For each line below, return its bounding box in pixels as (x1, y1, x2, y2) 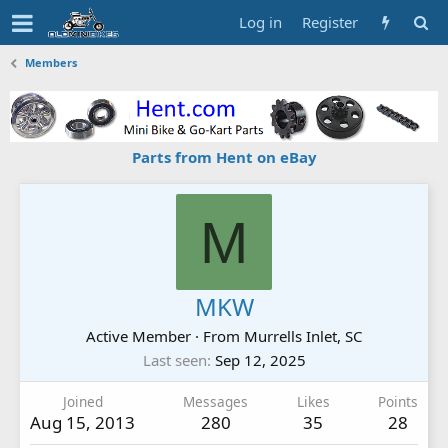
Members (25, 55, 78, 70)
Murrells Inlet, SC (244, 325, 362, 346)
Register (302, 12, 358, 32)
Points (377, 391, 418, 411)
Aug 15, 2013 (30, 410, 135, 434)
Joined (62, 391, 103, 411)
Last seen (142, 349, 207, 370)
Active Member (86, 325, 191, 346)
